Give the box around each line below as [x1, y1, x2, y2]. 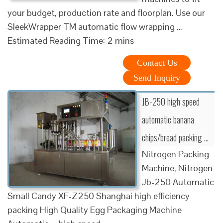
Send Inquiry [133, 72, 180, 83]
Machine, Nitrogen [142, 162, 213, 174]
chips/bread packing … [142, 130, 209, 144]
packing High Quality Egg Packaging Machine [7, 204, 182, 216]
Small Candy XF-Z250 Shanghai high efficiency [7, 190, 190, 202]
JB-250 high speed [142, 95, 200, 108]
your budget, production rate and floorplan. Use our [7, 6, 205, 18]
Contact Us [136, 57, 177, 68]
